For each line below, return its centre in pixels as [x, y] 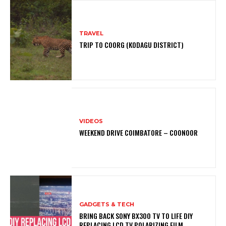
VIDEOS [91, 121]
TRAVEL [92, 33]
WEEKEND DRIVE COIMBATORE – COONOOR [139, 132]
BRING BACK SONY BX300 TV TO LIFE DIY [136, 216]
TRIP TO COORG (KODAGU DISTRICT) [132, 44]
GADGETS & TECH [107, 205]
